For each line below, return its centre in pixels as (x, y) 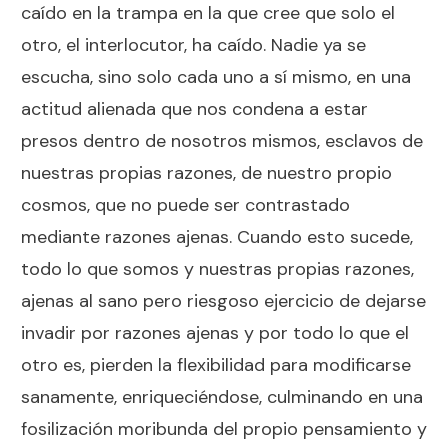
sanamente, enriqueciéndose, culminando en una (222, 396)
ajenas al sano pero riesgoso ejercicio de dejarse (223, 300)
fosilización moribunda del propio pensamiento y (224, 428)
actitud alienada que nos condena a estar (194, 108)
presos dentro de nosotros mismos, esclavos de (222, 140)
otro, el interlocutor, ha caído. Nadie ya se (193, 44)
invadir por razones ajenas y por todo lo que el (215, 332)
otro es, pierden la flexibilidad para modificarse (216, 364)
